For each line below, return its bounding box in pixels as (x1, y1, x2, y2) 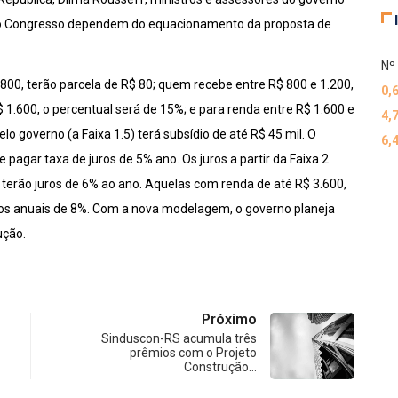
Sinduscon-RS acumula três (101, 331, 257, 346)
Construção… (184, 360, 257, 374)
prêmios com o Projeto (130, 346, 257, 360)
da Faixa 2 (273, 152, 329, 166)
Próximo (202, 311, 257, 328)
